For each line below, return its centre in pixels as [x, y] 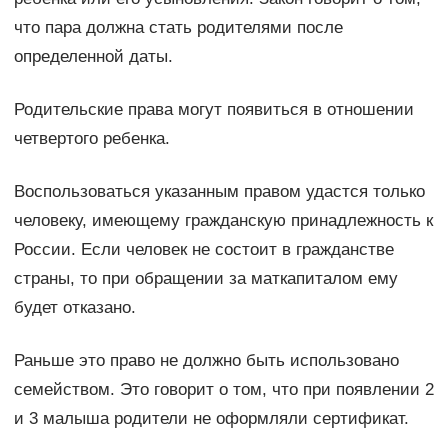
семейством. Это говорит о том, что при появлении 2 [223, 389]
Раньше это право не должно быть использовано [206, 360]
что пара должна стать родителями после [178, 27]
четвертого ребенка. [91, 138]
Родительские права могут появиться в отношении [213, 109]
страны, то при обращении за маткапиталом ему [205, 278]
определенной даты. [93, 56]
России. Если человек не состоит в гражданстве [203, 249]
